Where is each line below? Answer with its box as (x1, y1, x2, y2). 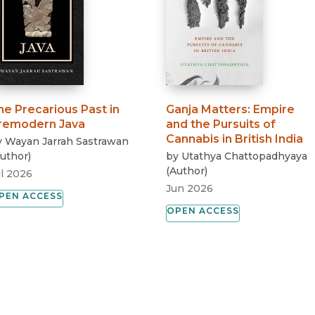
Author (169, 165, 205, 178)
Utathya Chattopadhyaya (181, 150, 308, 163)
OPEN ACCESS (167, 205, 240, 217)
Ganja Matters (166, 103, 248, 117)
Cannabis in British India (166, 132, 304, 146)
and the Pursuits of (166, 117, 276, 131)
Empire (253, 103, 295, 117)
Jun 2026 (166, 182, 214, 195)
